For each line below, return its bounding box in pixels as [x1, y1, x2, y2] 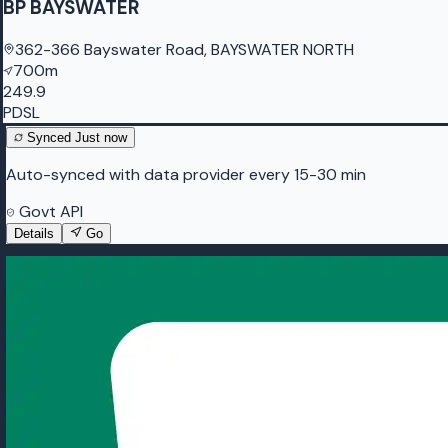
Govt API [15, 200, 83, 222]
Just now [75, 129, 127, 145]
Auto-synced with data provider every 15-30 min [6, 163, 366, 185]
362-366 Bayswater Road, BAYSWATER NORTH [15, 38, 354, 60]
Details [14, 225, 54, 241]
